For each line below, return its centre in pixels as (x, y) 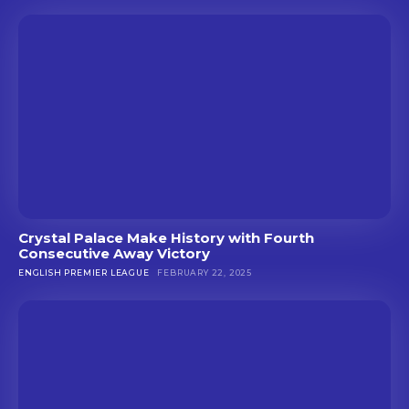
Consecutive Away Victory (114, 254)
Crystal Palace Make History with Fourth (166, 238)
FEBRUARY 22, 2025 (205, 273)
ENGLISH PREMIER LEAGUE (84, 273)
